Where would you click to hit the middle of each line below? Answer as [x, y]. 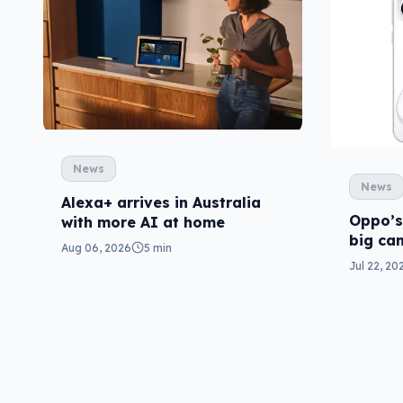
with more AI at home [143, 222]
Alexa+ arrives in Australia [161, 202]
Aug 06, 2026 [96, 247]
